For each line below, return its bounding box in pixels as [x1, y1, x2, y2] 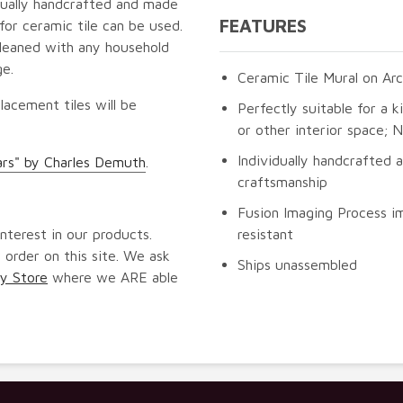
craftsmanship [237, 173, 327, 190]
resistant [237, 225, 293, 242]
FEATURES [219, 14, 307, 36]
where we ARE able [48, 268, 178, 285]
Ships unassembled [237, 255, 357, 273]
